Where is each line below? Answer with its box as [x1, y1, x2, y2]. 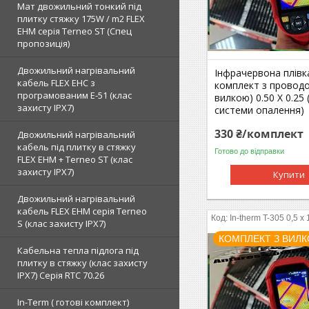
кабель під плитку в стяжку [17, 141, 136, 153]
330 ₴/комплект [215, 126, 304, 141]
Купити [273, 168, 306, 181]
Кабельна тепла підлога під [17, 244, 139, 257]
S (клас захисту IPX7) [17, 217, 106, 230]
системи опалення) [215, 103, 305, 117]
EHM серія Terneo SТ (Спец [17, 25, 132, 37]
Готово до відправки [215, 147, 285, 156]
